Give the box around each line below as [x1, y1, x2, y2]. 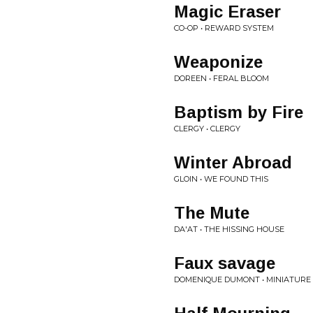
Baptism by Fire [174, 103, 303, 122]
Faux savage [174, 254, 275, 272]
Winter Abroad [174, 153, 292, 172]
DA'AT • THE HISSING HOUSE [174, 224, 284, 234]
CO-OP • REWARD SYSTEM [174, 23, 274, 33]
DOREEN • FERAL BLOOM [174, 73, 269, 83]
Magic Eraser [174, 2, 281, 21]
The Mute [174, 203, 249, 222]
